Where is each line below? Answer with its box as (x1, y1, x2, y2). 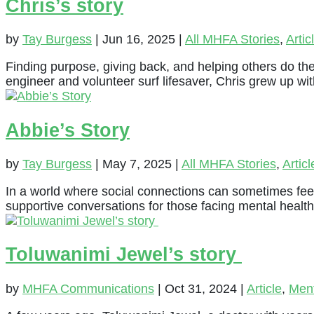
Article (247, 281, 282, 296)
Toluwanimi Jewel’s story (6, 244, 242, 266)
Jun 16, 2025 (102, 32, 175, 47)
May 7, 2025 (102, 157, 172, 172)
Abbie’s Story (6, 119, 130, 141)
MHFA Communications (22, 281, 154, 296)
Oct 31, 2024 (165, 281, 237, 296)
